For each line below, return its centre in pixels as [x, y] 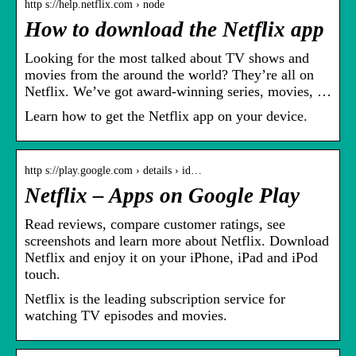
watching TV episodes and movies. [126, 316]
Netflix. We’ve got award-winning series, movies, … [178, 92]
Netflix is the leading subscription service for [155, 299]
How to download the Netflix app [174, 30]
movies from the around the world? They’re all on [169, 75]
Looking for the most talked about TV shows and [167, 58]
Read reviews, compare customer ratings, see [155, 224]
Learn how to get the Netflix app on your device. [166, 116]
